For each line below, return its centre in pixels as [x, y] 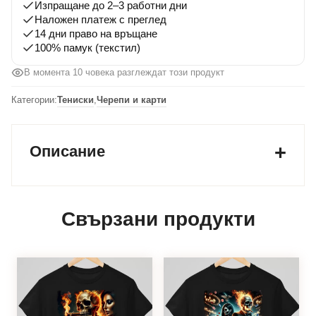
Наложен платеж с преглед [101, 20]
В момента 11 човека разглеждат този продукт [124, 73]
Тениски [75, 100]
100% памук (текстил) [87, 48]
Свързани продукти [158, 219]
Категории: [34, 100]
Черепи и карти [132, 100]
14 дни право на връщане [96, 34]
